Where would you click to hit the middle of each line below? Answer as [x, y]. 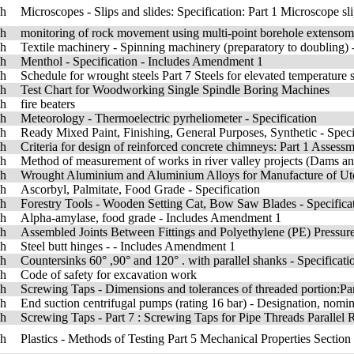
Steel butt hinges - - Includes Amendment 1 [128, 246]
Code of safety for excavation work [109, 275]
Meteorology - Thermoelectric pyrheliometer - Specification [169, 118]
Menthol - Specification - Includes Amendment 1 [142, 61]
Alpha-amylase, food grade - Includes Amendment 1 [151, 218]
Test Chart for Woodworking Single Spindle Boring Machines [175, 90]
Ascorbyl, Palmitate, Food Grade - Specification [140, 189]
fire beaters [48, 104]
